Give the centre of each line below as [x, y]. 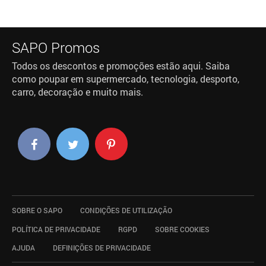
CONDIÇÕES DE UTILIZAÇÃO [126, 210]
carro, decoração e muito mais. [77, 92]
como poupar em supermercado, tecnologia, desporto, [125, 79]
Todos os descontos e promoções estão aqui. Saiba [121, 66]
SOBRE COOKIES [182, 229]
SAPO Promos [56, 47]
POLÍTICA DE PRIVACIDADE [56, 229]
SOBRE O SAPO [37, 210]
